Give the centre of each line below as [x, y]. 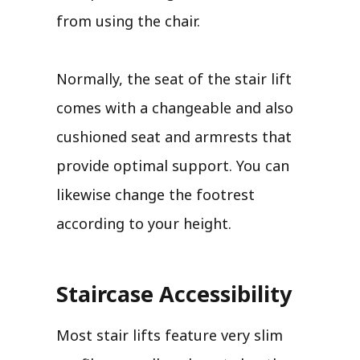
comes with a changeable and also [175, 107]
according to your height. [144, 223]
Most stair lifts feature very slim [170, 335]
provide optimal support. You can [173, 165]
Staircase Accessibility [174, 293]
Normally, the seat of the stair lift [174, 78]
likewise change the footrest [155, 194]
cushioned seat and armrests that [174, 136]
